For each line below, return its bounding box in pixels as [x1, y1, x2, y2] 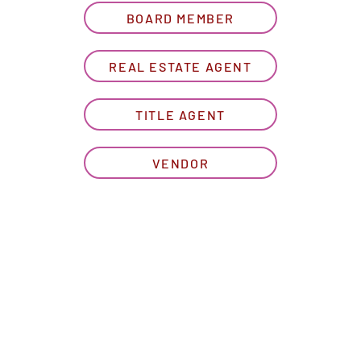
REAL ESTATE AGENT [109, 58, 252, 74]
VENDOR [151, 155, 210, 171]
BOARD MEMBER [126, 10, 235, 26]
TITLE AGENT [135, 106, 226, 122]
